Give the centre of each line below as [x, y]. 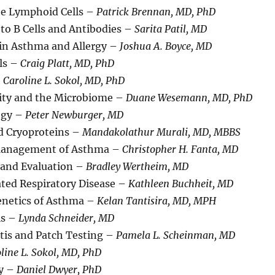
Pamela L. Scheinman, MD [175, 235]
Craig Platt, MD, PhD [67, 63]
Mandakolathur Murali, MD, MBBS [161, 132]
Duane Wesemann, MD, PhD [189, 97]
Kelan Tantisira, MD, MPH [156, 200]
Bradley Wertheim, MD [137, 166]
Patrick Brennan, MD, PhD [156, 11]
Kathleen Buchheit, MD [180, 183]
